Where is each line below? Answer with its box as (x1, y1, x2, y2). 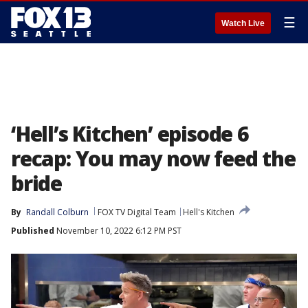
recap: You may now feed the (11, 144, 296, 173)
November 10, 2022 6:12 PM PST (54, 225, 181, 236)
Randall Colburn (26, 206, 89, 218)
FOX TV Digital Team (98, 206, 176, 218)
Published (11, 225, 54, 236)
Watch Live (221, 19, 265, 28)
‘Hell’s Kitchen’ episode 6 (11, 120, 249, 148)
